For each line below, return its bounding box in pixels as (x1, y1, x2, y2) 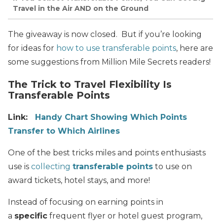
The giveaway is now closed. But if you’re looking (8, 29, 202, 39)
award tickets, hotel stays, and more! (8, 175, 150, 185)
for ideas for (8, 43, 56, 53)
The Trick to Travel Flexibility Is (8, 78, 172, 90)
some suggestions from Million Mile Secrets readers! (8, 57, 211, 67)
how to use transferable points (56, 43, 176, 53)
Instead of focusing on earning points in (8, 197, 163, 207)
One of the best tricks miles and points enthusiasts (8, 147, 206, 157)
